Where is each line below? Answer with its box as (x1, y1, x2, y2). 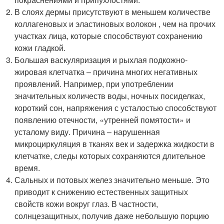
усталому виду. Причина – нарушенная (14, 125, 160, 137)
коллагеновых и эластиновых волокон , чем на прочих (14, 17, 216, 29)
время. (14, 161, 40, 173)
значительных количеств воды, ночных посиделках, (14, 89, 205, 101)
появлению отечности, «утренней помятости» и (14, 113, 191, 125)
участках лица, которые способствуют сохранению (14, 29, 203, 41)
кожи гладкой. (14, 41, 66, 53)
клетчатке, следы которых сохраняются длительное (14, 149, 206, 161)
